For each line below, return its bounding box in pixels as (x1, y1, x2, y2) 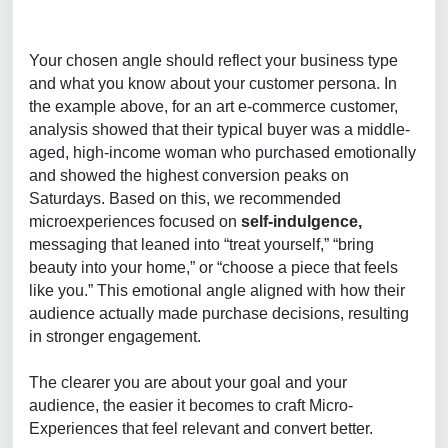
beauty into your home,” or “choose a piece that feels (29, 258, 398, 276)
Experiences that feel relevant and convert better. (29, 419, 373, 437)
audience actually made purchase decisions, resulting (29, 304, 409, 322)
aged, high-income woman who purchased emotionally (29, 143, 416, 161)
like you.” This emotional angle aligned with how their (29, 281, 405, 299)
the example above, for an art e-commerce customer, (29, 97, 398, 115)
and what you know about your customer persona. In (29, 74, 397, 92)
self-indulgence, (241, 212, 362, 230)
